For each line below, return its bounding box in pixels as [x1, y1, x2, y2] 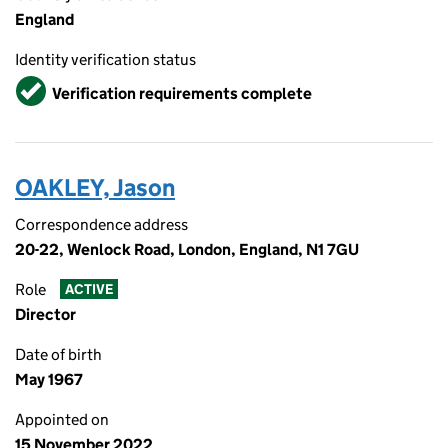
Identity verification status [15, 50, 196, 69]
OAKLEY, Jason [15, 173, 175, 202]
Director [15, 305, 76, 324]
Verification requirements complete [52, 83, 312, 103]
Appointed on [15, 410, 109, 429]
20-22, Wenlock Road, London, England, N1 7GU [15, 240, 359, 259]
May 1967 [15, 370, 83, 389]
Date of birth [15, 345, 102, 364]
